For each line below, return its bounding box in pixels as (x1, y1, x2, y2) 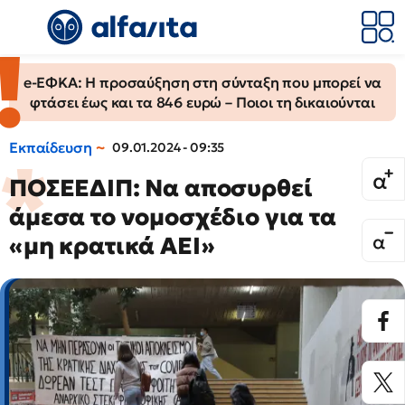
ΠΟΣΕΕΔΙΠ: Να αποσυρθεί (9, 174, 313, 202)
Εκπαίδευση (9, 138, 92, 156)
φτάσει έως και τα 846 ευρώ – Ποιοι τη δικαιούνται (30, 93, 375, 111)
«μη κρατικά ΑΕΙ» (9, 231, 215, 260)
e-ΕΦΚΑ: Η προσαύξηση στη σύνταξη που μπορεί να (23, 73, 382, 91)
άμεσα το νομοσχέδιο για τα (9, 202, 336, 231)
